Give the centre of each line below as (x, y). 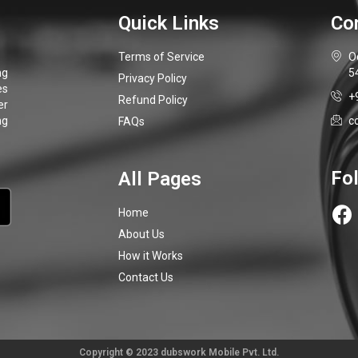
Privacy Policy (152, 79)
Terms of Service (161, 57)
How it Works (150, 256)
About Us (141, 235)
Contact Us (145, 278)
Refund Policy (153, 100)
